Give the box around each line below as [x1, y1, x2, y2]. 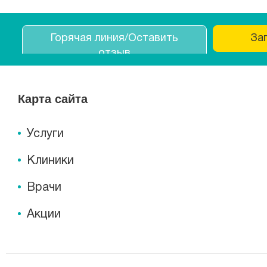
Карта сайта [18, 89, 88, 107]
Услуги [27, 129, 64, 140]
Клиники [27, 156, 74, 167]
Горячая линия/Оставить [51, 33, 178, 44]
